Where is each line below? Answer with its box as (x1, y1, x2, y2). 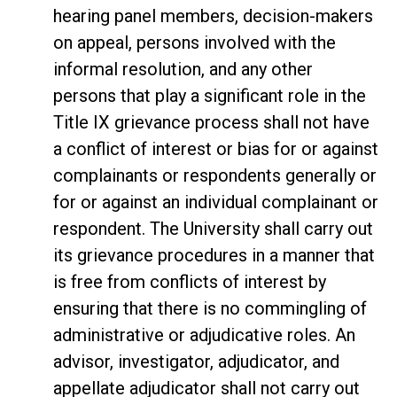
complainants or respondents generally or (53, 164, 377, 186)
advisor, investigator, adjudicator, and (53, 350, 339, 372)
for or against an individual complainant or (53, 191, 378, 213)
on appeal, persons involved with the (53, 31, 336, 53)
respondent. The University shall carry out (53, 217, 373, 239)
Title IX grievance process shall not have (53, 111, 370, 133)
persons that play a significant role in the (53, 84, 366, 106)
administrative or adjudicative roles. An (53, 323, 355, 346)
